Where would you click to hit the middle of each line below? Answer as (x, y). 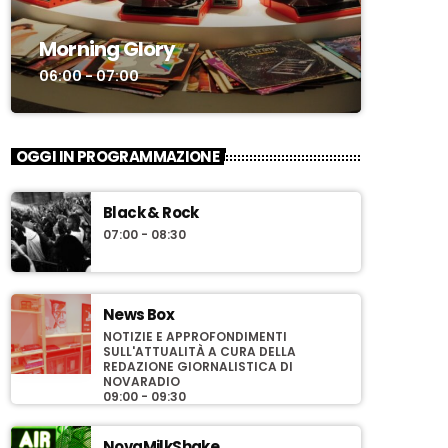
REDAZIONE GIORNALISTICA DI (198, 367)
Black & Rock (151, 213)
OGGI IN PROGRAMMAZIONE (117, 157)
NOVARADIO (141, 382)
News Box (139, 315)
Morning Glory (107, 48)
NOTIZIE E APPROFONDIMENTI (195, 337)
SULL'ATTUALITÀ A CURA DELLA (199, 352)
